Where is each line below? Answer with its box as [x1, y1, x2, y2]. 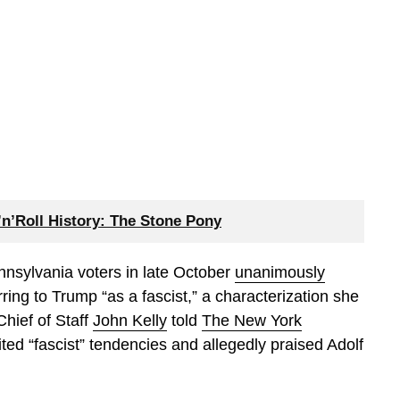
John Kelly [93, 311, 167, 329]
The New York [202, 311, 302, 329]
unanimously [235, 262, 325, 281]
